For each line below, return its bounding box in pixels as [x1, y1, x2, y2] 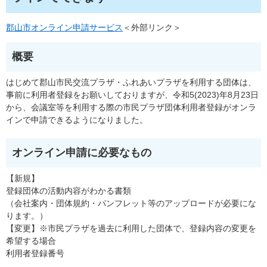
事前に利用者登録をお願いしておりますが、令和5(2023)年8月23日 [6, 90, 259, 100]
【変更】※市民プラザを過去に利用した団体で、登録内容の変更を [6, 223, 256, 234]
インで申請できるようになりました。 [6, 115, 148, 125]
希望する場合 [6, 236, 56, 246]
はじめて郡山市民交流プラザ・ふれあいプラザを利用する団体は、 [6, 77, 256, 88]
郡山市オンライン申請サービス [6, 23, 123, 33]
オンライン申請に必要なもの [12, 147, 151, 159]
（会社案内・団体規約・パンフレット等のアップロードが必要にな [6, 198, 256, 209]
